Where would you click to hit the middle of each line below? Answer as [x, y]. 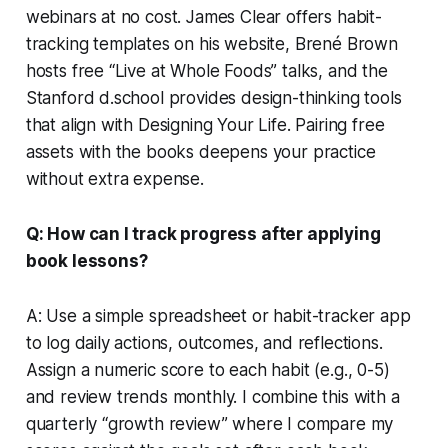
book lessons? [86, 260]
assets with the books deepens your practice [200, 151]
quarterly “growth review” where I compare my [209, 423]
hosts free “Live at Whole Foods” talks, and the [206, 70]
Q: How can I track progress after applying [203, 233]
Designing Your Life [212, 124]
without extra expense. [114, 178]
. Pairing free [335, 124]
